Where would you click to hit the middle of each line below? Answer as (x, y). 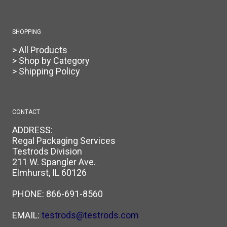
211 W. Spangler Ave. (54, 162)
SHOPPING (27, 32)
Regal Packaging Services (64, 140)
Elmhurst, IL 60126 (49, 172)
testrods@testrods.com (90, 215)
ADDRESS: (32, 130)
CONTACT (26, 112)
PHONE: (29, 194)
